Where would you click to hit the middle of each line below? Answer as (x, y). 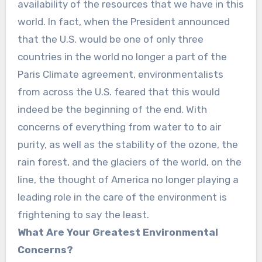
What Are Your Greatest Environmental (118, 232)
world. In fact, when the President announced (123, 22)
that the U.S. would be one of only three (110, 39)
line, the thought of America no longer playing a (128, 180)
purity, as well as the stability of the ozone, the (127, 145)
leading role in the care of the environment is (122, 197)
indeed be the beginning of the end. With (112, 110)
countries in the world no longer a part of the (122, 57)
